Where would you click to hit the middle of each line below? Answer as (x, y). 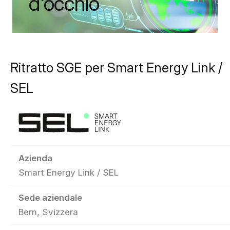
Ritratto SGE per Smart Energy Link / (116, 68)
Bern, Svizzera (48, 212)
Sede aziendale (50, 197)
